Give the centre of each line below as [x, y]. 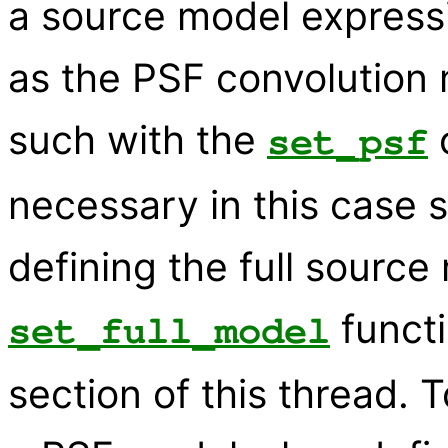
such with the [137, 140]
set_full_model [169, 332]
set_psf [347, 143]
